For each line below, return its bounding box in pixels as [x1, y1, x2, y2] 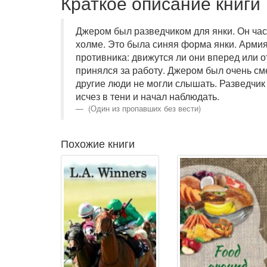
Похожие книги [61, 135, 135, 151]
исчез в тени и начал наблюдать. [76, 89, 219, 103]
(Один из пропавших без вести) [86, 103, 201, 114]
